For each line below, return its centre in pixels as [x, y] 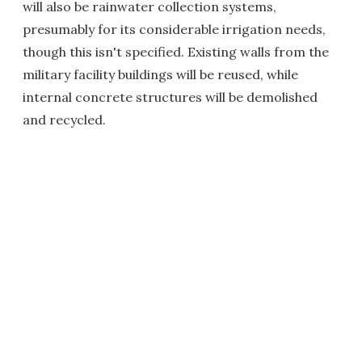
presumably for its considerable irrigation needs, [174, 29]
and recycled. [64, 120]
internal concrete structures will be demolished [170, 97]
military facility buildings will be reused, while [160, 74]
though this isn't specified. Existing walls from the [176, 52]
